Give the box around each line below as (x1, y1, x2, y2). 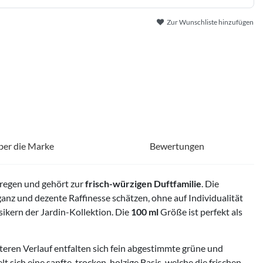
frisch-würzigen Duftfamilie (85, 177, 201, 189)
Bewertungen (149, 140, 204, 151)
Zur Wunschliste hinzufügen (167, 18, 254, 27)
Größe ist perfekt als (159, 205, 242, 217)
